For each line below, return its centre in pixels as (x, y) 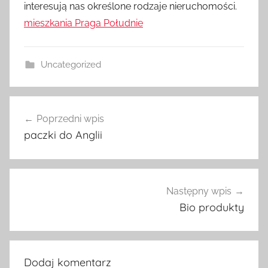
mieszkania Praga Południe (83, 23)
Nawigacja (48, 106)
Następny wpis (199, 191)
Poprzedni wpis (70, 118)
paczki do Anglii (63, 135)
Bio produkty (212, 207)
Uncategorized (71, 64)
